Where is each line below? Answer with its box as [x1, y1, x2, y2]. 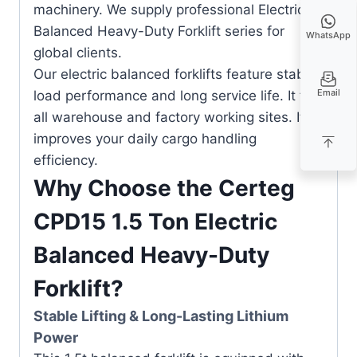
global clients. [33, 44, 122, 61]
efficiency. [33, 151, 98, 168]
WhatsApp [306, 29, 351, 41]
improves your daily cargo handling [33, 130, 257, 147]
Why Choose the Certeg [33, 174, 295, 202]
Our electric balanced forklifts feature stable [33, 65, 316, 82]
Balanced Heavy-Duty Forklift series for [33, 22, 284, 39]
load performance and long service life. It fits [33, 87, 320, 104]
